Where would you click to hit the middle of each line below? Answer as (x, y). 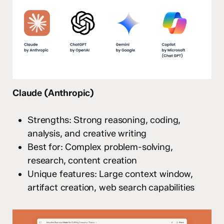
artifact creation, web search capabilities (111, 187)
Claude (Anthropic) (53, 93)
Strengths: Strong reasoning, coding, (104, 120)
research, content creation (82, 160)
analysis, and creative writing (87, 133)
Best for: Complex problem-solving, (100, 147)
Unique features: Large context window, (110, 174)
